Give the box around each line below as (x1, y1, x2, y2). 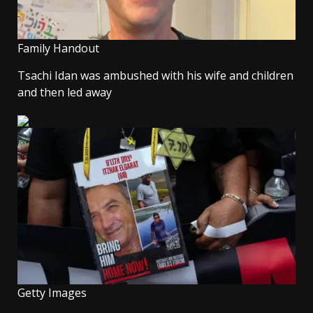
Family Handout (17, 41, 99, 57)
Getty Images (17, 285, 87, 301)
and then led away (17, 85, 112, 101)
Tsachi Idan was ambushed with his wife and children (17, 68, 293, 84)
